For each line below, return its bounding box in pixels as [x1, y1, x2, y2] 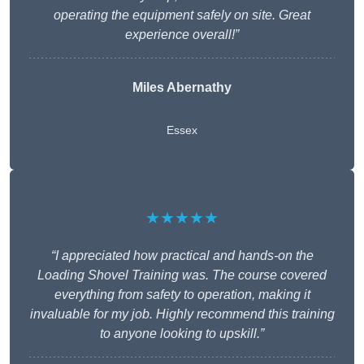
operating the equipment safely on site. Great [54, 8, 310, 23]
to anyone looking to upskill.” [100, 327, 264, 341]
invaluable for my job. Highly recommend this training [29, 307, 335, 322]
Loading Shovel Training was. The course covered [37, 268, 327, 283]
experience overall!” [125, 28, 239, 42]
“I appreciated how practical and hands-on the [50, 249, 314, 263]
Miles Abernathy [132, 80, 232, 95]
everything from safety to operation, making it [54, 288, 310, 302]
